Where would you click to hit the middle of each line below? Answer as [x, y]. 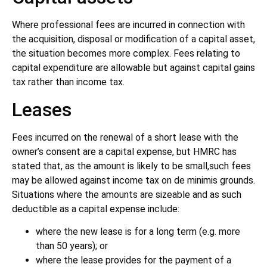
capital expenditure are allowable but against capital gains [133, 68]
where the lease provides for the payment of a [133, 260]
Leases [42, 109]
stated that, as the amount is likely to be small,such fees [131, 166]
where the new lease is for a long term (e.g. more [138, 231]
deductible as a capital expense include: [96, 209]
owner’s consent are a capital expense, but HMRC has [124, 151]
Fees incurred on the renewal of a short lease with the [125, 137]
